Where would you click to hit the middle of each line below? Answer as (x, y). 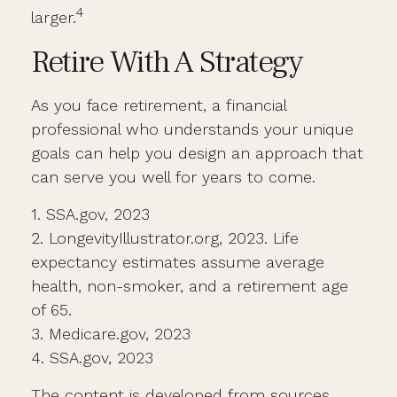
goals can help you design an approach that (197, 153)
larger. (54, 17)
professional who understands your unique (192, 129)
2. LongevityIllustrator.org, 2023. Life (165, 238)
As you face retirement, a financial (159, 105)
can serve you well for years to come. (173, 177)
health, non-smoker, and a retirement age (190, 286)
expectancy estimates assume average (178, 262)
